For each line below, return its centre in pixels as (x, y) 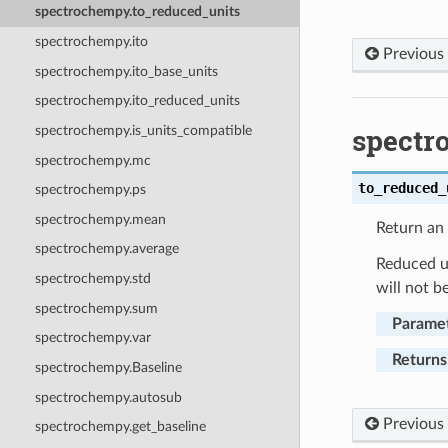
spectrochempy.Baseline (108, 367)
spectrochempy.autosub (108, 397)
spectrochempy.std (92, 279)
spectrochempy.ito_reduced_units (137, 101)
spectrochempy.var (92, 338)
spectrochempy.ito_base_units (126, 71)
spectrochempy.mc (92, 160)
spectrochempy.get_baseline (120, 427)
